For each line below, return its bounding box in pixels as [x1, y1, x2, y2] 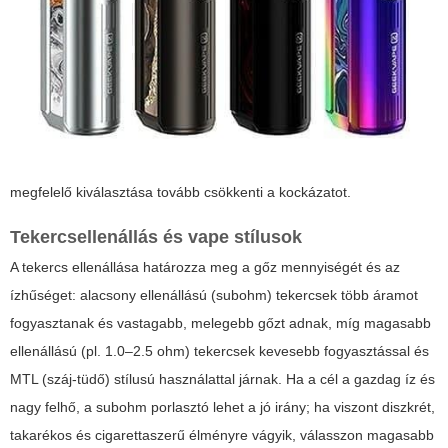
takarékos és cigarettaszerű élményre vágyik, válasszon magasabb [10, 427, 434, 444]
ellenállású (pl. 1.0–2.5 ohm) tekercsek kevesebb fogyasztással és [10, 343, 429, 360]
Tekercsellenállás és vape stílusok [10, 227, 302, 248]
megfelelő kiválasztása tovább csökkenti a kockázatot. [10, 184, 351, 201]
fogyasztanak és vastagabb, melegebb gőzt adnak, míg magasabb [10, 315, 431, 332]
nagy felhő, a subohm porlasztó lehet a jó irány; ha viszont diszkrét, [10, 399, 435, 416]
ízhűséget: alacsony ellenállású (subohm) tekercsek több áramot [10, 287, 418, 304]
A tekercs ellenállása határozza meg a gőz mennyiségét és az [10, 259, 400, 276]
